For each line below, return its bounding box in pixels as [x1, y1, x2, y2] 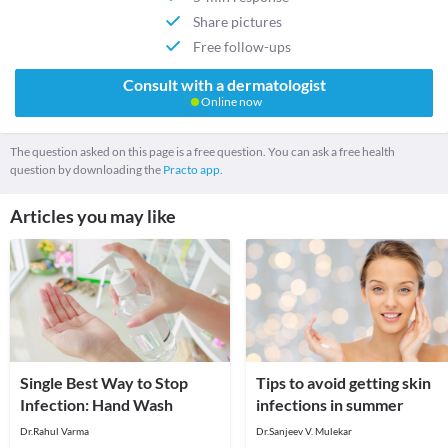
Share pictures [193, 12, 283, 30]
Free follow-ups [193, 37, 292, 55]
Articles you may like [10, 205, 176, 228]
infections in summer [256, 395, 404, 415]
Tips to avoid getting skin [256, 373, 431, 393]
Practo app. [163, 162, 223, 178]
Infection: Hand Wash [20, 395, 173, 415]
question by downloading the [10, 162, 163, 178]
